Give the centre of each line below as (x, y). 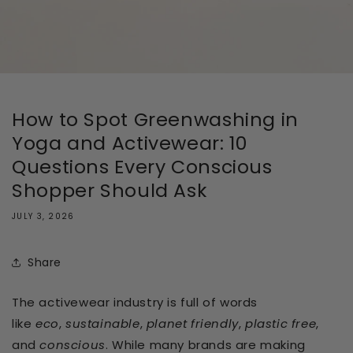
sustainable (103, 324)
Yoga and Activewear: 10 (130, 143)
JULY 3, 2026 (43, 217)
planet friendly (192, 324)
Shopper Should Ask (110, 191)
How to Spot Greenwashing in (156, 120)
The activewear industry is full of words (135, 303)
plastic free (281, 324)
